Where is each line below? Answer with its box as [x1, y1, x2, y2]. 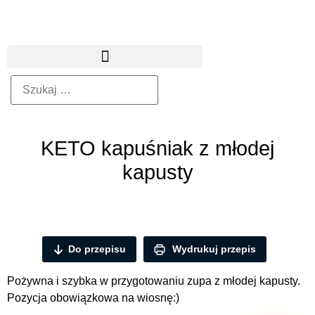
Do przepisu [67, 243, 126, 255]
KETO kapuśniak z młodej [41, 137, 274, 160]
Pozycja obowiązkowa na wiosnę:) [7, 292, 179, 304]
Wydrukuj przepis [169, 243, 256, 255]
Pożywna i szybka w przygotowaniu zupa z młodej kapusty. [7, 275, 300, 288]
